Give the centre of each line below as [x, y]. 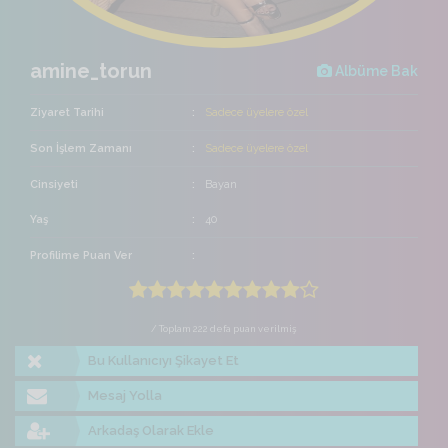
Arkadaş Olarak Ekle [151, 431]
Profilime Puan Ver [81, 256]
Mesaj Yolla [125, 396]
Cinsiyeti [54, 185]
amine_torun [91, 71]
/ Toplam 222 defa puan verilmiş [224, 329]
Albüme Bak [375, 71]
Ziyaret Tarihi [67, 113]
